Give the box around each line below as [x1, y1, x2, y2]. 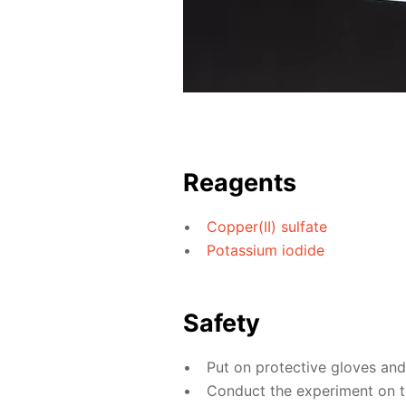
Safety [183, 307, 260, 338]
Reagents [183, 167, 296, 198]
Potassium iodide [206, 241, 324, 260]
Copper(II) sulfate [206, 217, 327, 236]
